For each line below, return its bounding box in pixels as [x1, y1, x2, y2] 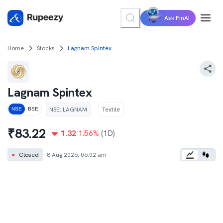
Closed [19, 151, 39, 159]
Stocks [37, 44, 55, 52]
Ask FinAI [164, 14, 190, 22]
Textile [102, 106, 120, 113]
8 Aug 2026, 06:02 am [47, 151, 107, 159]
